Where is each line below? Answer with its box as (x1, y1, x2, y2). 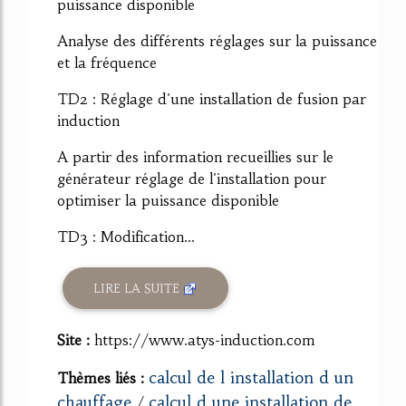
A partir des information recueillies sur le (57, 148, 333, 167)
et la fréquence (57, 53, 157, 72)
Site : (57, 331, 94, 349)
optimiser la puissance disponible (57, 191, 279, 210)
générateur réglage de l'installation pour (57, 169, 326, 188)
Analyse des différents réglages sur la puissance (57, 32, 377, 51)
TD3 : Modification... (57, 227, 195, 246)
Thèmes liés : (57, 369, 149, 387)
